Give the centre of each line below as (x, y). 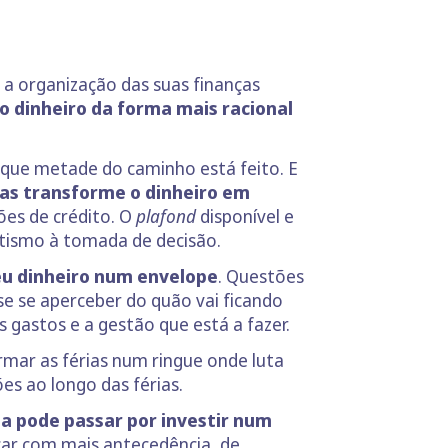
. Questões (261, 276)
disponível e (247, 216)
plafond (168, 216)
